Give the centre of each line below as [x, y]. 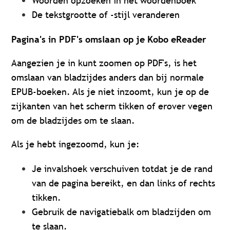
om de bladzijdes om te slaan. [73, 121]
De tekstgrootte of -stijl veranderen [106, 15]
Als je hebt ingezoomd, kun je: [76, 144]
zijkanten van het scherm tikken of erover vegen [112, 106]
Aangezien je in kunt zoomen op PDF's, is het [104, 63]
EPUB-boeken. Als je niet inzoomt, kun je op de [110, 92]
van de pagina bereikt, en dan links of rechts [124, 183]
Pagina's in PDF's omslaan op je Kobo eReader [109, 40]
